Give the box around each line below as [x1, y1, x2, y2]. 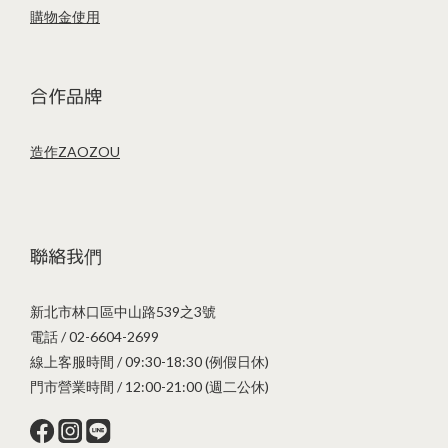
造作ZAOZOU [30, 142, 120, 160]
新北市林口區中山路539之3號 [30, 302, 216, 320]
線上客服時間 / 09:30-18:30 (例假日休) [30, 352, 269, 370]
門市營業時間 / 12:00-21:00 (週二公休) [30, 377, 269, 395]
